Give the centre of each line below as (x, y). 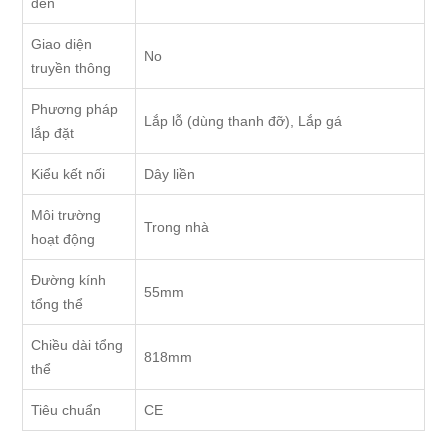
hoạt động (63, 239)
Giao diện (62, 44)
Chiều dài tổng (77, 345)
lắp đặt (53, 133)
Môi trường (66, 215)
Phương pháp (75, 109)
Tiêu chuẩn (66, 410)
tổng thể (57, 304)
